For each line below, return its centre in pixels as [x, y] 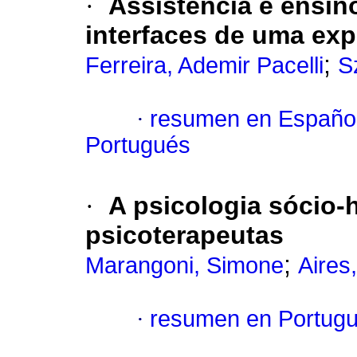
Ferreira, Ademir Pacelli [204, 66]
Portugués [138, 145]
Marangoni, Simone [184, 266]
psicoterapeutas [184, 235]
